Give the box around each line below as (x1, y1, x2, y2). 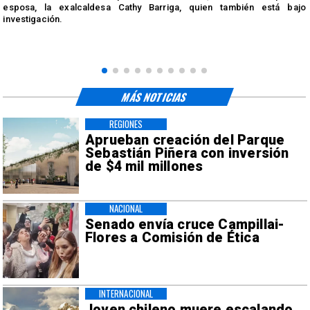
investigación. (3, 14, 63, 25)
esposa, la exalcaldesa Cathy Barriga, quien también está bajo (3, 2, 306, 13)
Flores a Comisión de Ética (84, 230, 259, 246)
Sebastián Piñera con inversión (84, 145, 289, 161)
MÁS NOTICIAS (119, 89, 190, 104)
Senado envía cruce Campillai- (84, 217, 285, 233)
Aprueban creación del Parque (84, 131, 285, 148)
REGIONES (109, 116, 143, 131)
